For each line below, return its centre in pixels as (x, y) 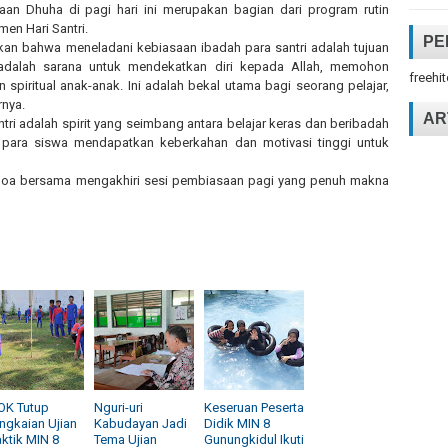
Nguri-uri (118, 407)
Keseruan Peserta (254, 407)
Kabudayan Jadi (140, 423)
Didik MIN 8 (237, 423)
